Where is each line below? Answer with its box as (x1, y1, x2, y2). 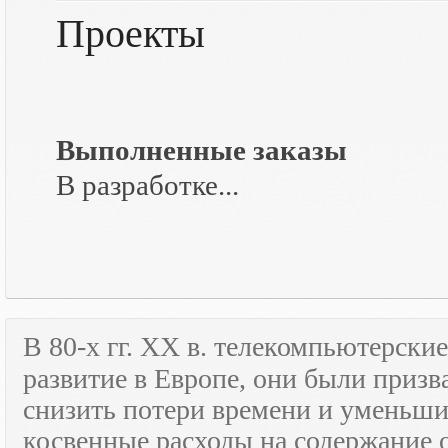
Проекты (56, 11, 205, 56)
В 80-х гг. (23, 331, 140, 362)
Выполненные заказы (56, 134, 347, 166)
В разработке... (56, 169, 239, 201)
